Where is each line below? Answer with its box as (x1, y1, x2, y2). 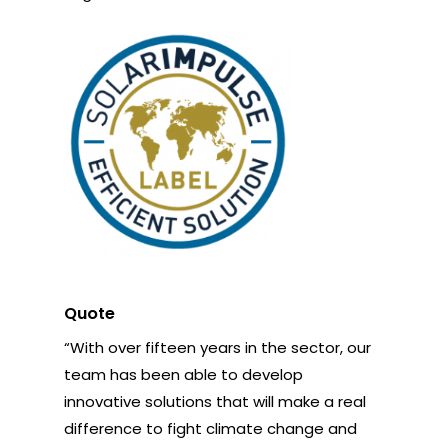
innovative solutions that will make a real (64, 391, 367, 412)
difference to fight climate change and (64, 418, 358, 439)
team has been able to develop (64, 364, 304, 385)
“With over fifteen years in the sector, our (64, 337, 372, 358)
